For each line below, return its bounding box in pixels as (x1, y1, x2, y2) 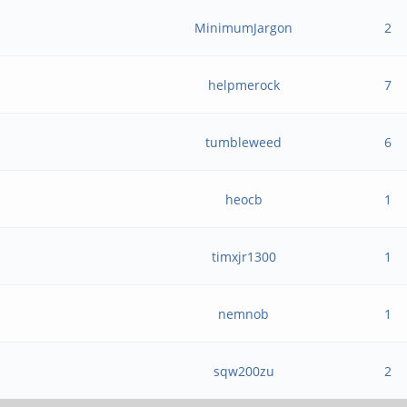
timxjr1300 (211, 248, 276, 265)
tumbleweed (205, 134, 283, 151)
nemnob (218, 305, 270, 323)
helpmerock (207, 76, 280, 94)
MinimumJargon (194, 19, 293, 36)
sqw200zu (213, 362, 274, 380)
